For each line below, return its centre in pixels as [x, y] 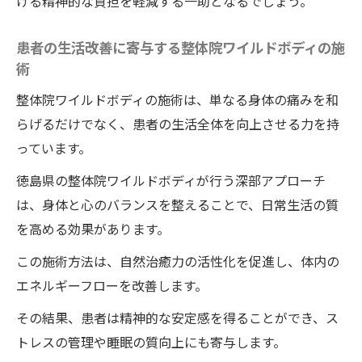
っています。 [54, 148]
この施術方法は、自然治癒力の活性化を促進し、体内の [178, 261]
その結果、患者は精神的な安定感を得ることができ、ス [177, 318]
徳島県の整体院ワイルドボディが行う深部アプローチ [171, 180]
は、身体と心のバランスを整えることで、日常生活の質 [177, 204]
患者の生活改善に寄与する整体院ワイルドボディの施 [181, 47]
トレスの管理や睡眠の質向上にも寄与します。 [151, 342]
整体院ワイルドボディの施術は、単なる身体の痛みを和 [177, 99]
